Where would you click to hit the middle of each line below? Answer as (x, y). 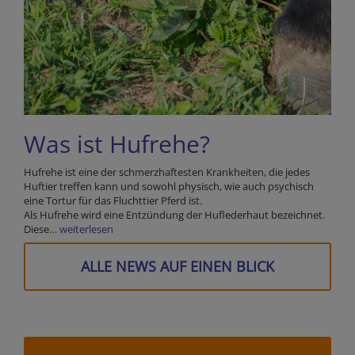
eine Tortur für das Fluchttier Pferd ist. (114, 201)
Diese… (42, 229)
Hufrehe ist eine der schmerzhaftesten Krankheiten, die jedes (167, 172)
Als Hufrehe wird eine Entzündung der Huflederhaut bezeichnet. (174, 215)
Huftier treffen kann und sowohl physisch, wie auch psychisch (169, 187)
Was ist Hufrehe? (117, 144)
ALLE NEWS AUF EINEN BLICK (177, 267)
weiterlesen (86, 229)
